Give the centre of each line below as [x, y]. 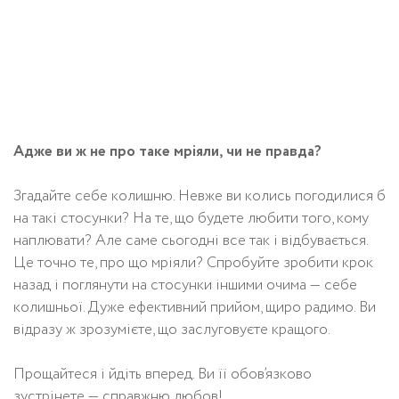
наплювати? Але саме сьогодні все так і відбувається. [191, 241]
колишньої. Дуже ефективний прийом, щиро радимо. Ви [195, 308]
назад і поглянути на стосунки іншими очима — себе [185, 286]
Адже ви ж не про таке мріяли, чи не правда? [167, 152]
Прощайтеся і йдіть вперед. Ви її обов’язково [163, 375]
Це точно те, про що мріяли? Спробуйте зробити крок [193, 264]
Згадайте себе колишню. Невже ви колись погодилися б [199, 197]
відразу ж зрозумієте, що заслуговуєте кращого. [172, 330]
